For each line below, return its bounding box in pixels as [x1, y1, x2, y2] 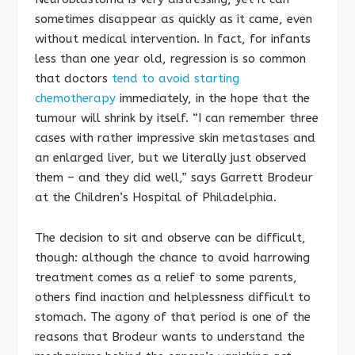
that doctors [35, 71, 112, 86]
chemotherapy [35, 91, 116, 106]
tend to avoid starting [112, 71, 239, 86]
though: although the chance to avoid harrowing [35, 250, 310, 265]
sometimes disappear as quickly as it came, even [35, 12, 312, 27]
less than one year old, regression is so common [35, 52, 306, 67]
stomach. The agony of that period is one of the [35, 310, 311, 325]
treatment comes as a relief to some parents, [35, 270, 297, 285]
